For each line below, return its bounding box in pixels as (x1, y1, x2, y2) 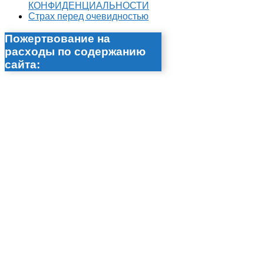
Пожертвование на (5, 32, 110, 45)
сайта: (5, 58, 40, 71)
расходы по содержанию (5, 45, 146, 58)
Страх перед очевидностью (28, 11, 148, 21)
